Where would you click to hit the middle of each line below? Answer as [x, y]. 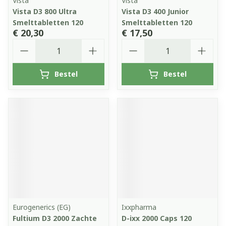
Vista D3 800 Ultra [45, 11]
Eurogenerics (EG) [42, 207]
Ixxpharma [139, 207]
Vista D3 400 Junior [155, 11]
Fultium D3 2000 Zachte [55, 218]
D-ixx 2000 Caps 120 [157, 218]
